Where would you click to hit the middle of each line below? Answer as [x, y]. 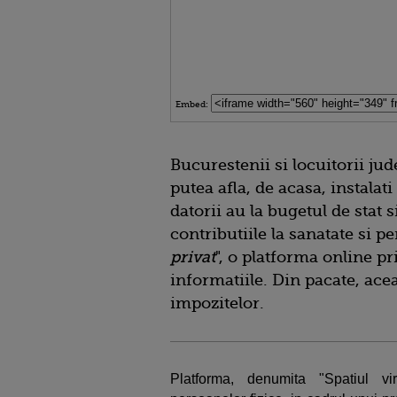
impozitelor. [217, 303]
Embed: [193, 104]
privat [193, 257]
